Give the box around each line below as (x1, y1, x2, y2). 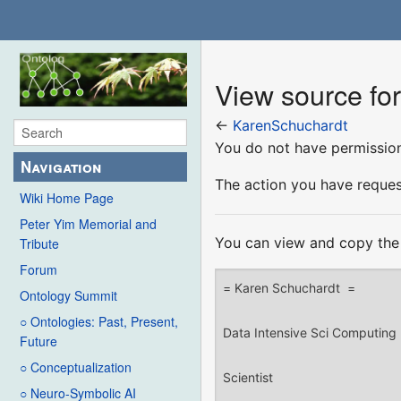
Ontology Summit (20, 286, 117, 305)
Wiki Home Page (20, 189, 114, 208)
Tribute (20, 235, 59, 253)
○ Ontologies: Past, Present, (20, 312, 178, 331)
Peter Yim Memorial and (20, 215, 157, 234)
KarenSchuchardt (233, 115, 349, 134)
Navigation (21, 156, 102, 178)
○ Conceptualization (20, 358, 132, 377)
